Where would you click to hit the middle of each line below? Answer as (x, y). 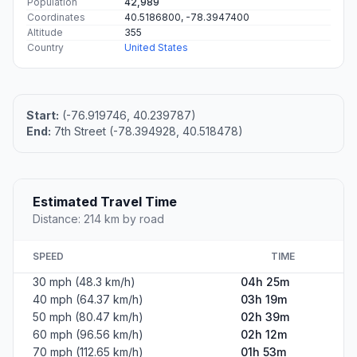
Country (45, 48)
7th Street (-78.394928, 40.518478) (147, 131)
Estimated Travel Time (105, 202)
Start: (43, 116)
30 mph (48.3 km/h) (84, 282)
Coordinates (56, 18)
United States (156, 48)
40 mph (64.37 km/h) (88, 300)
